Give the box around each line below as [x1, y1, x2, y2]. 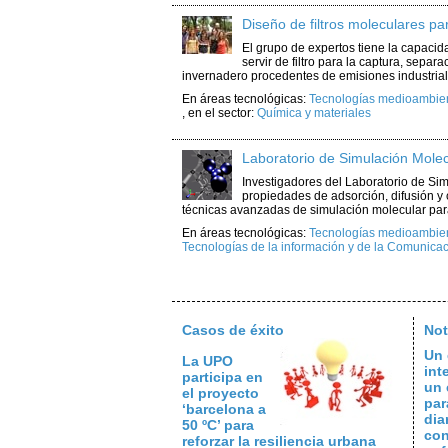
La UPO [182, 353, 233, 369]
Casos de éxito [182, 322, 284, 338]
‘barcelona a [182, 401, 266, 417]
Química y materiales [257, 106, 371, 120]
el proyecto [182, 385, 259, 401]
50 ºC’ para [182, 417, 254, 433]
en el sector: [188, 106, 257, 120]
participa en [182, 369, 263, 385]
